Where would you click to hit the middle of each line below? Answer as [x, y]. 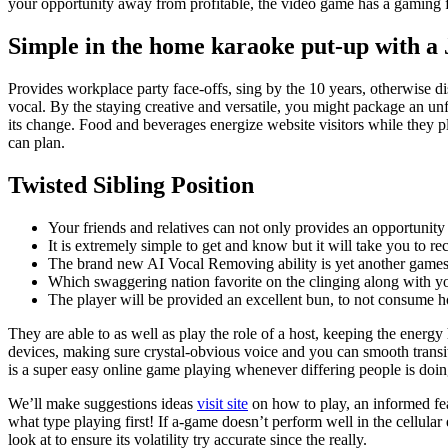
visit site [222, 404]
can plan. [36, 143]
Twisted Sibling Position [131, 185]
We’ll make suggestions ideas [102, 404]
